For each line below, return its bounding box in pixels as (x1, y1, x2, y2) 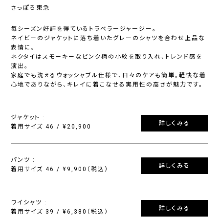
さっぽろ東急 (11, 4, 50, 12)
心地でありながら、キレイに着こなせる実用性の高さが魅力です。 (11, 81, 203, 88)
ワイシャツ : (11, 199, 47, 206)
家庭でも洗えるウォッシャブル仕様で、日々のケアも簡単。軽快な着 (11, 72, 207, 79)
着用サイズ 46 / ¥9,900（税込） (11, 166, 109, 173)
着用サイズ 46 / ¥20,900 (11, 123, 92, 131)
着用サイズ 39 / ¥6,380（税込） (11, 208, 109, 216)
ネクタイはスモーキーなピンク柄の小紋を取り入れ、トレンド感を (11, 53, 203, 61)
